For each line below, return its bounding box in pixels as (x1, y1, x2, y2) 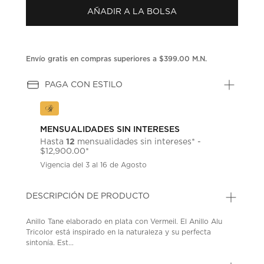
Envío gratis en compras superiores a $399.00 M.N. (26, 55, 207, 62)
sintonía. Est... (26, 239, 74, 246)
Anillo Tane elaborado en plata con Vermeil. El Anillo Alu (26, 217, 223, 225)
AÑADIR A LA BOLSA (87, 7, 177, 16)
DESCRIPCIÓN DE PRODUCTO (26, 192, 150, 200)
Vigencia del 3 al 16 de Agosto (40, 161, 147, 169)
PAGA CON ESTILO (45, 80, 123, 89)
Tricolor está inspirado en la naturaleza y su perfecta (26, 228, 212, 236)
